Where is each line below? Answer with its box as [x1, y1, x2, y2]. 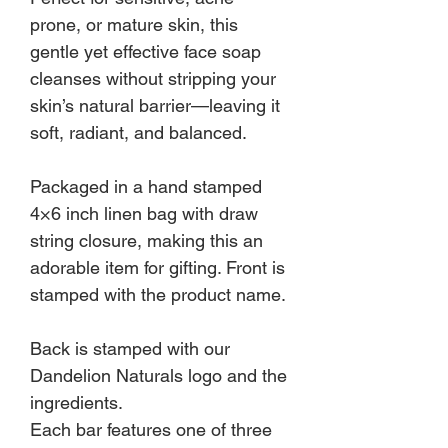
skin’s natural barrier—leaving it [30, 94, 280, 116]
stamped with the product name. [30, 283, 286, 305]
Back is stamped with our [30, 337, 230, 359]
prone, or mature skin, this [30, 13, 238, 35]
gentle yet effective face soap [30, 40, 261, 62]
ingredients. [30, 391, 123, 413]
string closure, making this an [30, 229, 263, 251]
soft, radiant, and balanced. [30, 121, 247, 143]
